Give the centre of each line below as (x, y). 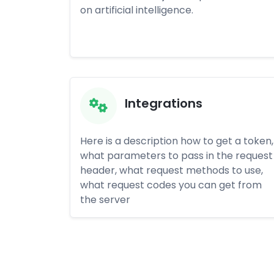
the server (105, 200)
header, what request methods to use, (172, 170)
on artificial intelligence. (137, 10)
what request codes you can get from (171, 185)
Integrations (164, 104)
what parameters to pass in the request (176, 156)
